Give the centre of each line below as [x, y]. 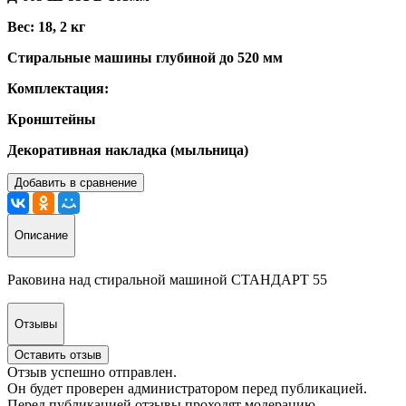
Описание [41, 236]
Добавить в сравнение [76, 182]
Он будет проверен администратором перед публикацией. [187, 389]
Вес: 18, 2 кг [46, 26]
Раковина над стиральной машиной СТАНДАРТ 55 [167, 279]
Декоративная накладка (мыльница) [128, 150]
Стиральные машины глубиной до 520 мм [145, 57]
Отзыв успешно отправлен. [92, 372]
